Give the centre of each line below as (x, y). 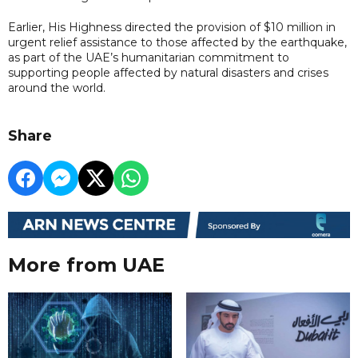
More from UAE (86, 265)
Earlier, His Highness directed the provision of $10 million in (172, 27)
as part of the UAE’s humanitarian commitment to (149, 57)
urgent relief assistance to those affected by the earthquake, (177, 42)
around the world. (57, 88)
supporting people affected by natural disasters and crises (168, 72)
